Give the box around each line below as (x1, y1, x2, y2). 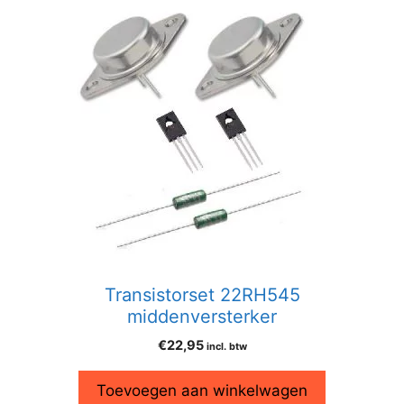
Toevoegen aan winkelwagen (96, 381, 308, 399)
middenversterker (127, 305, 277, 327)
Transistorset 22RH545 (104, 283, 300, 306)
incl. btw (206, 339, 247, 353)
